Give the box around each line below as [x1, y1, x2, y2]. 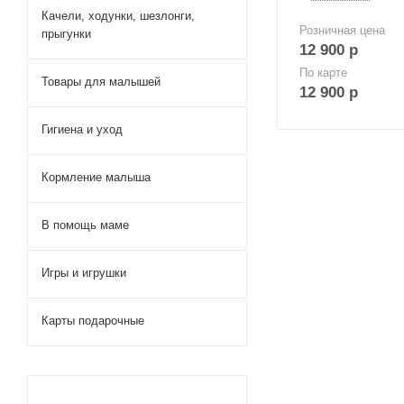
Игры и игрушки [41, 266, 126, 280]
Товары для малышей [41, 75, 161, 88]
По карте [299, 66, 347, 79]
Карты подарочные [41, 314, 144, 327]
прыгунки [41, 27, 91, 41]
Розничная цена [299, 23, 385, 37]
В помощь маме [41, 218, 129, 232]
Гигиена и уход [41, 123, 123, 136]
